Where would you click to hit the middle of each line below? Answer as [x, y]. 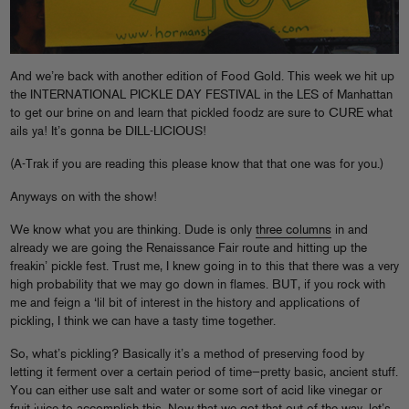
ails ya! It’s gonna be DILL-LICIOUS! [108, 132]
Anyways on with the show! [84, 198]
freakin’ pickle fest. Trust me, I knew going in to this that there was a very [204, 267]
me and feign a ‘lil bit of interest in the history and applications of [185, 304]
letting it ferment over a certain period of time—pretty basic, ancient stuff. [204, 373]
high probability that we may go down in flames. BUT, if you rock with [198, 286]
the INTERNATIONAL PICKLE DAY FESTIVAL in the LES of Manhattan [201, 96]
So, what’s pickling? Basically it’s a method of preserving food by [187, 355]
